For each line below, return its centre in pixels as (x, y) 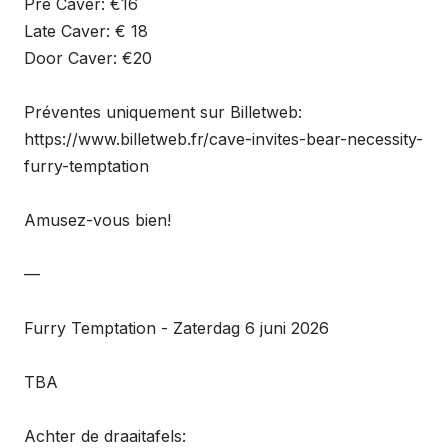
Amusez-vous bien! (97, 220)
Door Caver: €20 (88, 58)
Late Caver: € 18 (86, 31)
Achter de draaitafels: (105, 436)
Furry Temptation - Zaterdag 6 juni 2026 (176, 328)
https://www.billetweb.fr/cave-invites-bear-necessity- (223, 139)
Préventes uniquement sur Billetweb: (163, 112)
